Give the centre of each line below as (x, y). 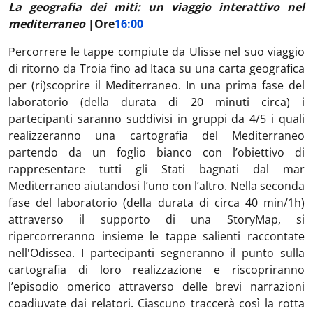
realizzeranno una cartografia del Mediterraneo (156, 136)
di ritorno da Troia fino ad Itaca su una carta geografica (156, 68)
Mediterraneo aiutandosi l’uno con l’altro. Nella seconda (156, 186)
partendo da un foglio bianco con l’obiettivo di (156, 152)
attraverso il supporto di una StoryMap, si (156, 219)
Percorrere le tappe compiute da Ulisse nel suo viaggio (156, 52)
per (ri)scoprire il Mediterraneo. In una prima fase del (156, 85)
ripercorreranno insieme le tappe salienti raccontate (156, 236)
